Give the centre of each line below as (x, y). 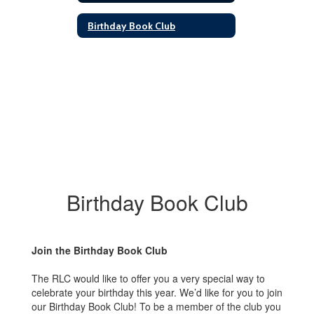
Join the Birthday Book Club (100, 250)
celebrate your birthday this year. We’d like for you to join (157, 292)
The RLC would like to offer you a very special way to (148, 278)
